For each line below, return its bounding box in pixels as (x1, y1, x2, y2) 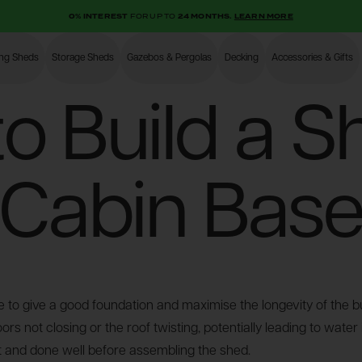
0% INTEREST (69, 11, 130, 21)
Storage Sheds (52, 53, 114, 63)
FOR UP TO (129, 11, 176, 21)
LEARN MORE (234, 11, 293, 21)
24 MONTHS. (175, 11, 234, 21)
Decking (225, 53, 259, 63)
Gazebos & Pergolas (127, 53, 212, 63)
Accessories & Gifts (271, 53, 353, 63)
